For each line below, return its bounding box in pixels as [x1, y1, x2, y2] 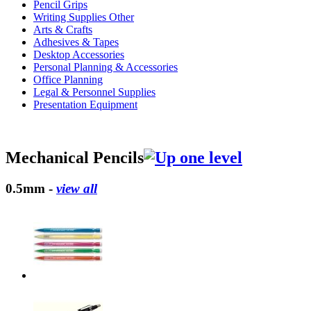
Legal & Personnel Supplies [33, 86, 155, 98]
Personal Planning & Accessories [33, 61, 178, 73]
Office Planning [33, 74, 103, 85]
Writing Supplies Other [33, 11, 134, 23]
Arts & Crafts [33, 24, 92, 35]
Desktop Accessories [33, 49, 124, 60]
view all [56, 180, 97, 196]
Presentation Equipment [33, 99, 137, 110]
